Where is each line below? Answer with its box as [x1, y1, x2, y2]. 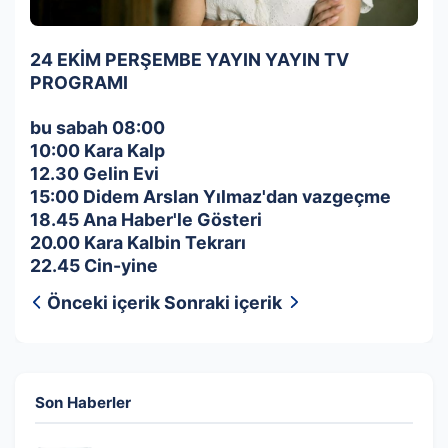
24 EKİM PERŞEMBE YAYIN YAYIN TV [30, 49, 349, 71]
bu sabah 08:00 [30, 117, 165, 139]
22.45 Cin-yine [30, 255, 158, 277]
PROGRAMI [30, 72, 128, 94]
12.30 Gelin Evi [30, 163, 159, 185]
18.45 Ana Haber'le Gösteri [30, 209, 262, 231]
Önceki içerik [47, 292, 160, 314]
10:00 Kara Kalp [30, 140, 165, 162]
